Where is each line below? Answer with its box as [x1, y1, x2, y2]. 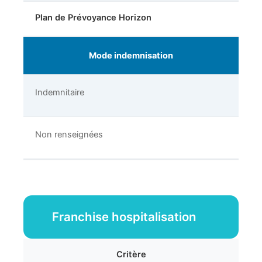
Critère [116, 249, 146, 260]
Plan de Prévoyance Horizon [35, 12, 151, 23]
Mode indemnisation [89, 50, 173, 61]
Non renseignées [35, 129, 103, 140]
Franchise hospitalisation [51, 209, 199, 225]
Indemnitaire [35, 87, 84, 98]
